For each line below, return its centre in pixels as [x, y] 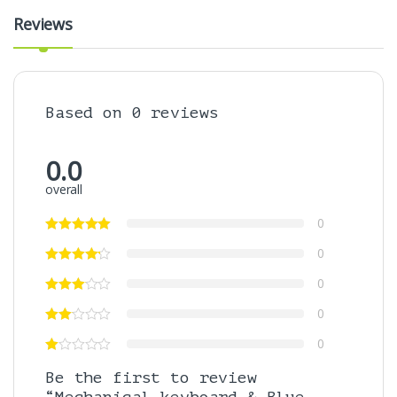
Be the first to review [151, 378]
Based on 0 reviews [132, 113]
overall [64, 190]
